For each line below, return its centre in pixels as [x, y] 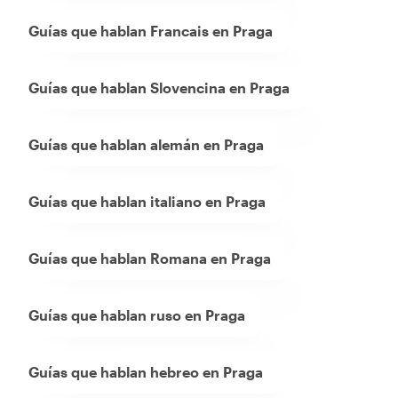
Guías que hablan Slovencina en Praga [159, 88]
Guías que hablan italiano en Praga [147, 202]
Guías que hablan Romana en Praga [150, 259]
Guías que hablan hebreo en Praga [146, 372]
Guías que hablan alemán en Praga [146, 145]
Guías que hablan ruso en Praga [137, 315]
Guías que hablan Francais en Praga [151, 31]
